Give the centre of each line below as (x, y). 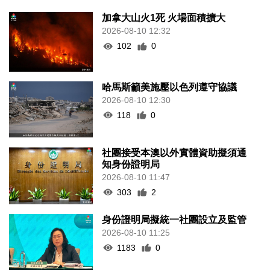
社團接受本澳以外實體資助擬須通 (174, 152)
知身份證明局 (131, 164)
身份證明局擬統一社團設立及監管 (174, 219)
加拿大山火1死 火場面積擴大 (164, 18)
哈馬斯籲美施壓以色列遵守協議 (170, 87)
